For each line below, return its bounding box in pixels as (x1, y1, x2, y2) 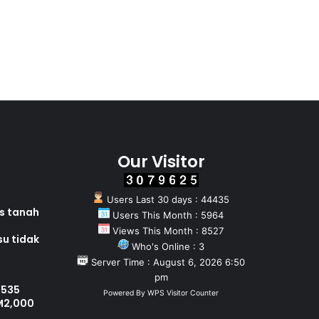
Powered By (103, 288, 147, 298)
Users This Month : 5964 (110, 209, 224, 221)
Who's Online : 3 (129, 241, 204, 253)
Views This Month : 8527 (110, 225, 224, 237)
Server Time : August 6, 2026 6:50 (88, 256, 245, 268)
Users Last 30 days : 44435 (104, 194, 229, 206)
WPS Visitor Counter (147, 288, 219, 298)
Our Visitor (117, 150, 205, 174)
